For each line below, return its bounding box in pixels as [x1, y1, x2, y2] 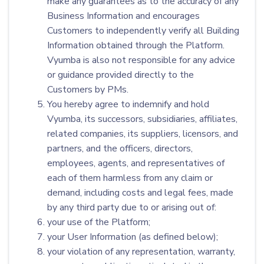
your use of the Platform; [47, 216, 150, 229]
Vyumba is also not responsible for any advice [47, 54, 235, 67]
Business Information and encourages [47, 9, 200, 22]
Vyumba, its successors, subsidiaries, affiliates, [47, 113, 237, 126]
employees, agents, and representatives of [47, 157, 225, 170]
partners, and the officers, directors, [47, 142, 193, 155]
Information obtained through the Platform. [47, 39, 225, 52]
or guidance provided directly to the [47, 68, 194, 81]
